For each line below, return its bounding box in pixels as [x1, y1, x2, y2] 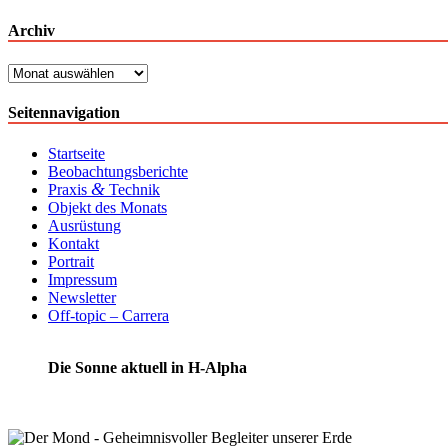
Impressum [48, 271, 117, 289]
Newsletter [48, 289, 116, 307]
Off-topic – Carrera [48, 307, 169, 325]
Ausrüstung [48, 217, 121, 235]
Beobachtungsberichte [48, 163, 188, 181]
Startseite [48, 145, 105, 163]
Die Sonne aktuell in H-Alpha [48, 359, 247, 377]
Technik [105, 181, 160, 199]
